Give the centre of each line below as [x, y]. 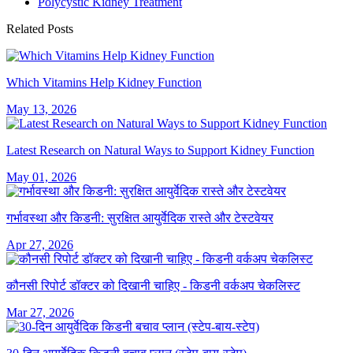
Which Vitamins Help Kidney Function [104, 83]
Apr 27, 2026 [40, 245]
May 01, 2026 [41, 177]
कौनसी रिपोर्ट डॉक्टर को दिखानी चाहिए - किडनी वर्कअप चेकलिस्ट [153, 286]
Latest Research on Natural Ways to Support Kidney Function [160, 150]
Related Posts [40, 29]
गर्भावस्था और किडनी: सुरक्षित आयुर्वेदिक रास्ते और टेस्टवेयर [140, 218]
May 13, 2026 [41, 110]
